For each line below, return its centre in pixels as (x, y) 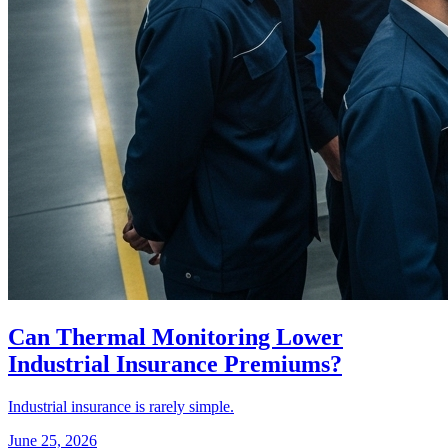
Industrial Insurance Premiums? (175, 363)
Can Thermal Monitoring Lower (175, 336)
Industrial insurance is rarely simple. (121, 406)
